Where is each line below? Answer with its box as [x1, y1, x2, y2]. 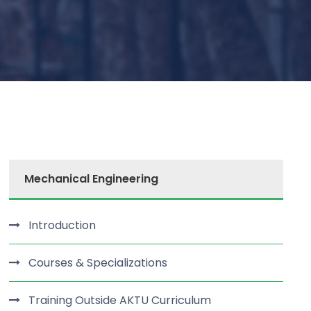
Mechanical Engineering [24, 171, 159, 187]
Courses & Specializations [28, 255, 168, 271]
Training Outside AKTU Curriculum [28, 292, 212, 308]
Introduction [28, 217, 96, 233]
